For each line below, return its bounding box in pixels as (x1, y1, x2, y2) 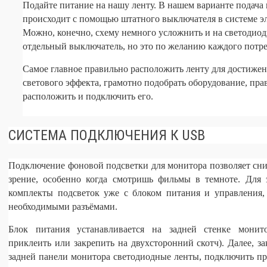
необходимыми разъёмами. (8, 201, 117, 212)
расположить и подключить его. (23, 91, 153, 101)
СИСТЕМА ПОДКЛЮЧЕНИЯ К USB (8, 127, 205, 144)
